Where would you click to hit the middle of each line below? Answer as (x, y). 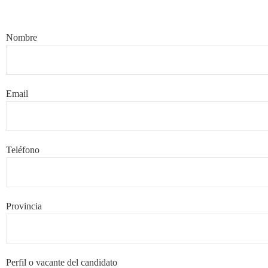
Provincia (24, 206)
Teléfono (23, 150)
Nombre (22, 38)
